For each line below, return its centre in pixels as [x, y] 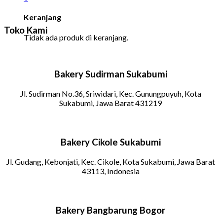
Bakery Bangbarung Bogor [110, 210]
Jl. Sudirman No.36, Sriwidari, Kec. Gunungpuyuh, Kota [110, 93]
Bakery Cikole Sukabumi [110, 142]
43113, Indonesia [110, 171]
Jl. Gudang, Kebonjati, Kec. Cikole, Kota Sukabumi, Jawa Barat [110, 161]
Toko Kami [26, 30]
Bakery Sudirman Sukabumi [110, 74]
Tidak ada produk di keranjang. [76, 37]
